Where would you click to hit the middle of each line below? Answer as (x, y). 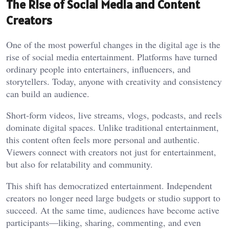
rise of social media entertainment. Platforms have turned (112, 56)
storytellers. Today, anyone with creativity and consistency (114, 81)
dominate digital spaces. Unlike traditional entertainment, (112, 127)
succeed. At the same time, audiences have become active (113, 210)
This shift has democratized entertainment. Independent (109, 185)
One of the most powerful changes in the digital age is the (113, 44)
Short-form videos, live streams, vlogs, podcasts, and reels (114, 115)
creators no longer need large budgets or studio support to (113, 198)
